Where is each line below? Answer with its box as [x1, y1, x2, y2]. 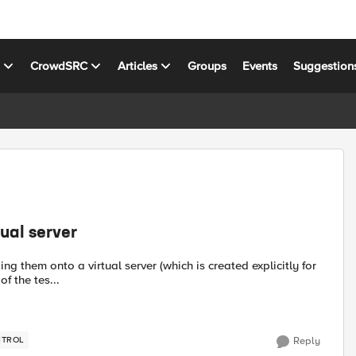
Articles [118, 58, 158, 73]
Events [242, 58, 278, 73]
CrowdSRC [30, 58, 88, 73]
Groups [188, 58, 227, 73]
